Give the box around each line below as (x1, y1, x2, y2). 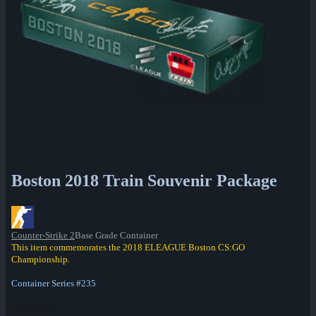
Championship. (11, 253, 70, 265)
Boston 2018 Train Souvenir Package (11, 171, 277, 190)
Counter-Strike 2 (11, 229, 75, 241)
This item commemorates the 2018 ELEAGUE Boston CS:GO (11, 241, 245, 253)
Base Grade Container (75, 229, 158, 241)
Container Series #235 (11, 277, 96, 288)
